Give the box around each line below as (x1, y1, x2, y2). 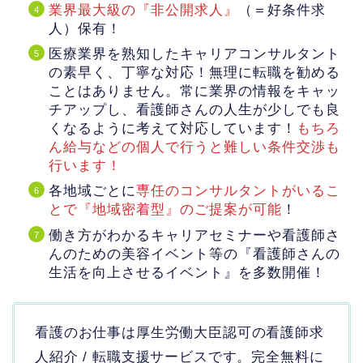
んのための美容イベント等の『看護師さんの (49, 246, 340, 262)
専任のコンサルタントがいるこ (136, 183, 340, 199)
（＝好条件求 (238, 2, 326, 18)
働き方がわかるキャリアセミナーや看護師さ (49, 227, 340, 243)
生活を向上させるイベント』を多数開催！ (49, 264, 326, 280)
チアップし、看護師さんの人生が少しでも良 (49, 102, 340, 118)
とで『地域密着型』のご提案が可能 (49, 202, 282, 218)
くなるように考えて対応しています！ (49, 121, 297, 137)
